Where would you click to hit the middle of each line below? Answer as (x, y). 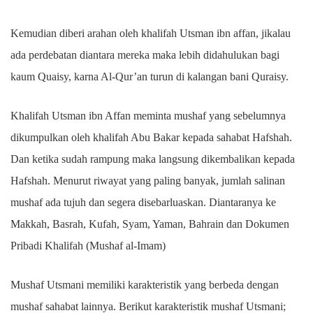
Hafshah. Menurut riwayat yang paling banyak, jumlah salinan (148, 180)
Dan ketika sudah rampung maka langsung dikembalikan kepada (153, 159)
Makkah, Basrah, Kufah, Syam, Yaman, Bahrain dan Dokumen (150, 224)
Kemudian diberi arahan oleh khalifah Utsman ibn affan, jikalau (151, 33)
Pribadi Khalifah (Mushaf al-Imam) (88, 245)
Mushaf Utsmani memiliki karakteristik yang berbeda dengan (145, 284)
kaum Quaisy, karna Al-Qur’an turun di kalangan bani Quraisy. (150, 76)
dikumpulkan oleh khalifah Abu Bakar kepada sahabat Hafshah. (151, 137)
